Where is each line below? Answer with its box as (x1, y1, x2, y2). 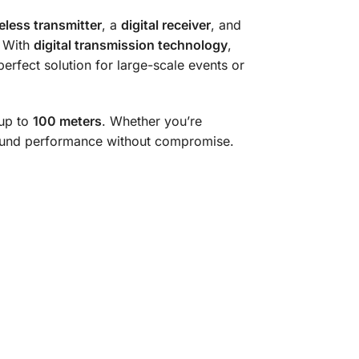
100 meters (32, 112, 102, 129)
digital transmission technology (33, 37, 228, 54)
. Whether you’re (101, 112, 202, 129)
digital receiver (120, 17, 211, 34)
